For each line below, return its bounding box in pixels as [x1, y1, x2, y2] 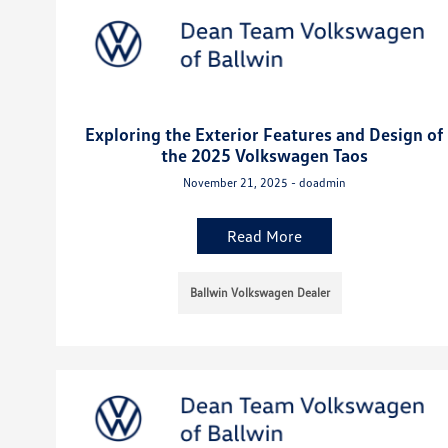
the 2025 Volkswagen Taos [160, 143, 368, 166]
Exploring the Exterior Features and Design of [84, 122, 444, 145]
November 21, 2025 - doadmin [182, 174, 346, 190]
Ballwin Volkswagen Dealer [190, 284, 331, 300]
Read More [226, 225, 302, 246]
